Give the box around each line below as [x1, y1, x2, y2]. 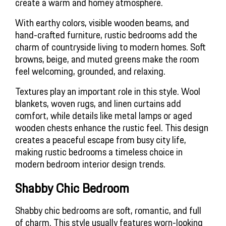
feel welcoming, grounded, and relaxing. [15, 64, 165, 79]
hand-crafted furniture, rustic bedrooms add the [15, 27, 197, 43]
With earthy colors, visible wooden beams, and [15, 15, 189, 31]
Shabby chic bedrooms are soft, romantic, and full [15, 202, 201, 218]
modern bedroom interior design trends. [15, 156, 165, 172]
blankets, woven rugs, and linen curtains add [15, 96, 181, 111]
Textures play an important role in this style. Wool [15, 84, 200, 99]
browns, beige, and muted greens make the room [15, 51, 199, 67]
